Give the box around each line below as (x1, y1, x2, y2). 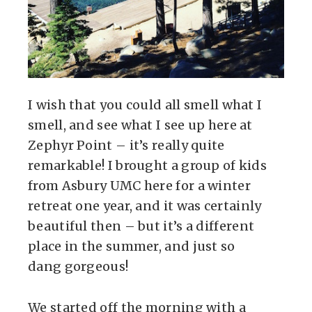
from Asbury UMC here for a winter (28, 178, 251, 194)
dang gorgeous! (28, 258, 129, 274)
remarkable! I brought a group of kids (28, 157, 267, 173)
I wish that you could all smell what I (28, 97, 263, 113)
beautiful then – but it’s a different (28, 218, 255, 234)
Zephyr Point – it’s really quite (28, 137, 225, 153)
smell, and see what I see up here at (28, 117, 253, 133)
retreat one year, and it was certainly (28, 198, 262, 214)
